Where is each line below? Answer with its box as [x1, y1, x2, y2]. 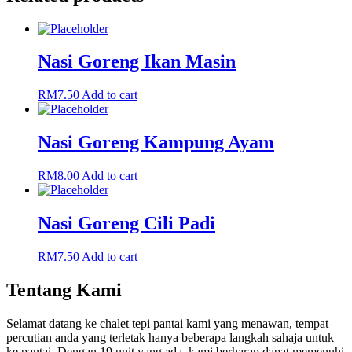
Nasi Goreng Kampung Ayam [38, 132, 274, 153]
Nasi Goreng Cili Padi [38, 213, 215, 234]
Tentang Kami [6, 279, 122, 300]
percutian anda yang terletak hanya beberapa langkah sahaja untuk [6, 330, 334, 344]
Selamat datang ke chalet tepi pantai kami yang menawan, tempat [6, 316, 328, 330]
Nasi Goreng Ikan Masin [38, 51, 236, 72]
